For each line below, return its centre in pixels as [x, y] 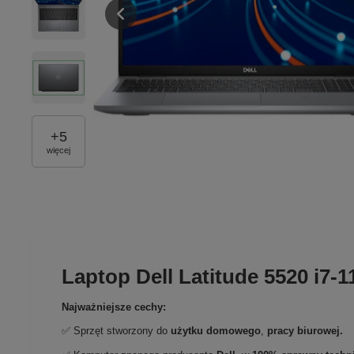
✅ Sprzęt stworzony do [117, 331]
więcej [59, 150]
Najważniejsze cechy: [114, 307]
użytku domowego [216, 331]
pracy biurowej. [305, 331]
